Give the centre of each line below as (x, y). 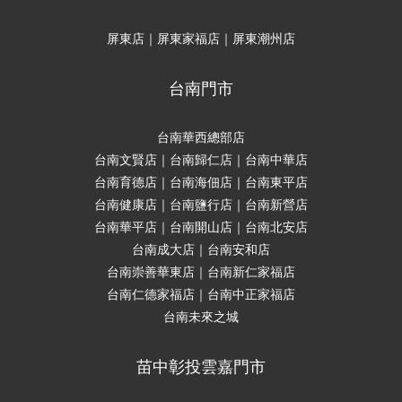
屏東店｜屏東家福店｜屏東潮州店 (201, 39)
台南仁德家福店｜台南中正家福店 (201, 295)
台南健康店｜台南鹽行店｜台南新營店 (201, 205)
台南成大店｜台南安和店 (201, 250)
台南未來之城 (201, 317)
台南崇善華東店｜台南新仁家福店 (201, 272)
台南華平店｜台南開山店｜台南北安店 (201, 227)
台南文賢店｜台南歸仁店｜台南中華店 (201, 160)
